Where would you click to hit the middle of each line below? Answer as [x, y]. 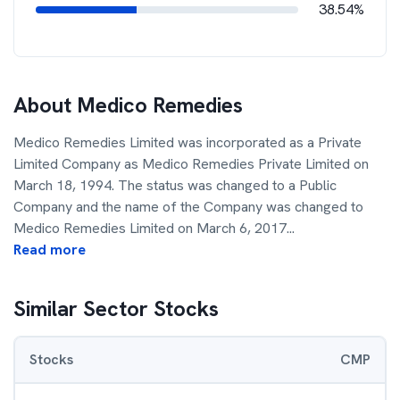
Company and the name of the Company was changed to [188, 207]
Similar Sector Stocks [116, 308]
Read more [50, 250]
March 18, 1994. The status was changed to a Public [175, 185]
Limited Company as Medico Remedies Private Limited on [191, 164]
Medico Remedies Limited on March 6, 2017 [150, 228]
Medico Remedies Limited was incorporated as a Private [187, 142]
